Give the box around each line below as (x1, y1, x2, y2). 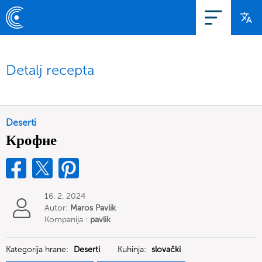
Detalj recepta (6, 61, 94, 78)
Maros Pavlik (70, 203, 116, 213)
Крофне (6, 131, 57, 149)
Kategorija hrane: (6, 244, 71, 254)
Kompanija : (44, 215, 90, 225)
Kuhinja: (118, 244, 149, 254)
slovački (151, 244, 181, 254)
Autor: (44, 203, 70, 213)
